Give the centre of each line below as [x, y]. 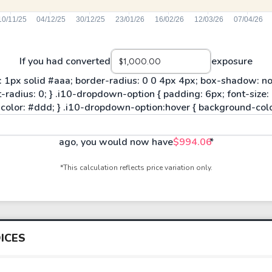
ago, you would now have [116, 142]
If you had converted [65, 61]
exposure [232, 61]
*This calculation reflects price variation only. [136, 168]
